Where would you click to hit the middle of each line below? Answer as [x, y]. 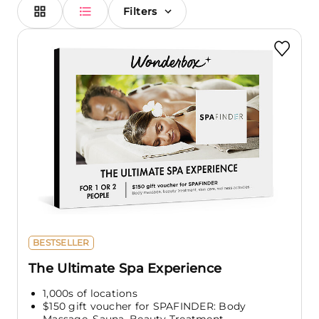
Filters [140, 11]
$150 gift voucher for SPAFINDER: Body [145, 306]
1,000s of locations [90, 293]
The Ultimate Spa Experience [125, 268]
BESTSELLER [61, 242]
